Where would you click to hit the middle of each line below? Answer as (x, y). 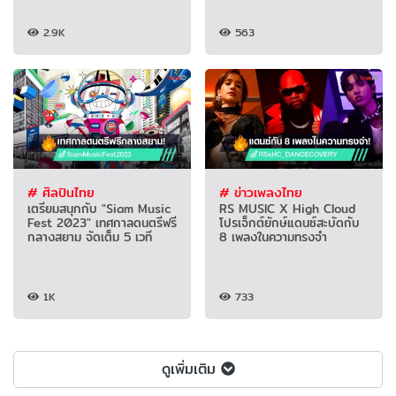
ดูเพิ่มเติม (188, 369)
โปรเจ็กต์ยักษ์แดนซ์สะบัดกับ (289, 222)
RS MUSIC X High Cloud (287, 208)
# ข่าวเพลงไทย (261, 193)
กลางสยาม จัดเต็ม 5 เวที (89, 236)
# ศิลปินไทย (61, 193)
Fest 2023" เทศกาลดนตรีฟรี (102, 222)
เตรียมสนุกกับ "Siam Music (99, 208)
